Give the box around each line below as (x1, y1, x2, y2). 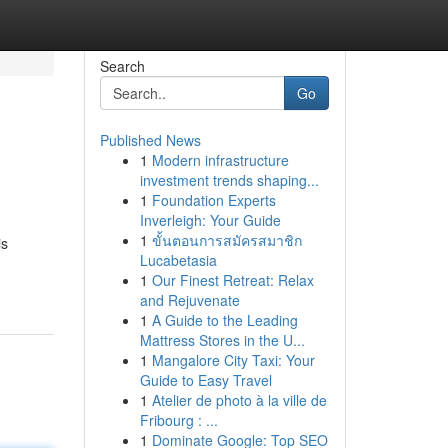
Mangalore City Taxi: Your (151, 350, 315, 370)
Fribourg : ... (139, 410, 218, 430)
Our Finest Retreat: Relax (151, 270, 314, 290)
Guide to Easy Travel (139, 370, 272, 390)
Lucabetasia (139, 250, 217, 270)
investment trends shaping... (139, 170, 319, 190)
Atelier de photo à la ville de (151, 390, 327, 410)
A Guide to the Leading (151, 310, 298, 330)
